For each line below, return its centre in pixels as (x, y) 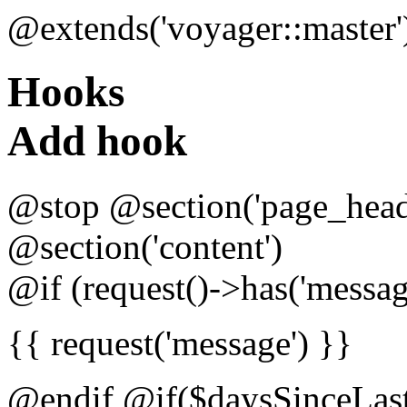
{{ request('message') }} (180, 342)
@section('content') (145, 246)
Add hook (97, 141)
